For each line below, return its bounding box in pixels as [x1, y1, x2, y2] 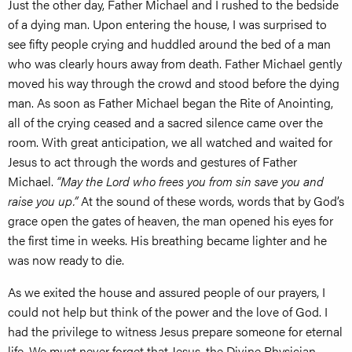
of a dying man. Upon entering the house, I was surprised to [8, 15, 327, 34]
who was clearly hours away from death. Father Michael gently [8, 54, 342, 73]
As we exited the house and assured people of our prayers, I [8, 283, 325, 302]
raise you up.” [8, 192, 81, 211]
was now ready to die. [8, 251, 124, 269]
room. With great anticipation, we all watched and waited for [8, 133, 332, 152]
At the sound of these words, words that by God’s [81, 192, 344, 211]
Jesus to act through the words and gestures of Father [8, 152, 297, 171]
